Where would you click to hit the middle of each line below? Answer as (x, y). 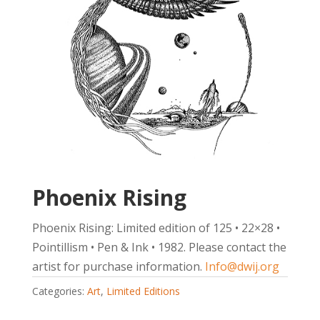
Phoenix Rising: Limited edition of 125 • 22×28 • (156, 227)
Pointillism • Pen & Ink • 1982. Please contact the (159, 247)
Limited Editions (143, 291)
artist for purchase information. (118, 266)
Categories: (59, 291)
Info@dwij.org (242, 266)
